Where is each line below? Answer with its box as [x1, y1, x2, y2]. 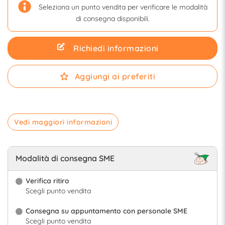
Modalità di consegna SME [16, 153, 115, 164]
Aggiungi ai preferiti [74, 71, 156, 82]
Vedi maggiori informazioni [14, 118, 112, 127]
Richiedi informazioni [73, 43, 159, 54]
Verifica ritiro [26, 176, 69, 185]
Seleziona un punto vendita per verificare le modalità [39, 2, 207, 12]
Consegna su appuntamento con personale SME [26, 206, 187, 215]
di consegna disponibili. [75, 14, 150, 24]
